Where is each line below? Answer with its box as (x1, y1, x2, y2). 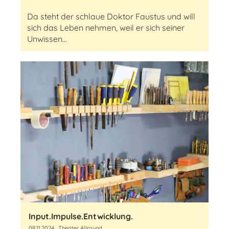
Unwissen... (27, 34, 67, 44)
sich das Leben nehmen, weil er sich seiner (27, 22, 185, 33)
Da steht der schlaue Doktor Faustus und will (27, 11, 195, 21)
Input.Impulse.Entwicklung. (29, 211, 133, 221)
